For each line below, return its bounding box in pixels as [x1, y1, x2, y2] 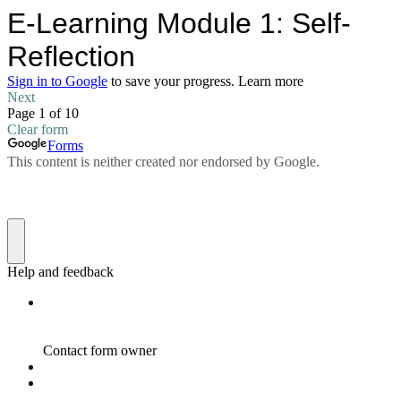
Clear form [7, 122, 68, 137]
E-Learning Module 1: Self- [7, 7, 351, 39]
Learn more [238, 73, 303, 89]
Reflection [7, 40, 135, 73]
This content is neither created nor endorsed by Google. [7, 154, 320, 169]
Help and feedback [7, 264, 114, 279]
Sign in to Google [7, 73, 107, 89]
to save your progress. [107, 73, 238, 89]
